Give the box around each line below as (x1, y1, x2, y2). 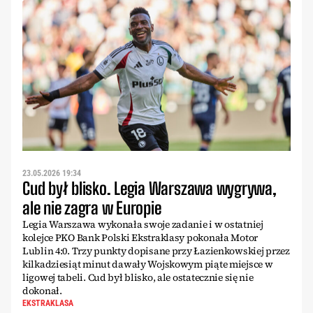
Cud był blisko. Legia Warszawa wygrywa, (22, 178, 277, 198)
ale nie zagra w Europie (22, 198, 161, 218)
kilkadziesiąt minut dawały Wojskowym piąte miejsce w (22, 257, 273, 271)
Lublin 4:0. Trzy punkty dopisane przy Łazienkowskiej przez (22, 244, 290, 258)
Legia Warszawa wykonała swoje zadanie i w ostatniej (22, 217, 263, 231)
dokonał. (22, 284, 62, 298)
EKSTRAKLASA (22, 298, 73, 308)
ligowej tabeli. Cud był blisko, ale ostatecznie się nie (22, 270, 254, 284)
